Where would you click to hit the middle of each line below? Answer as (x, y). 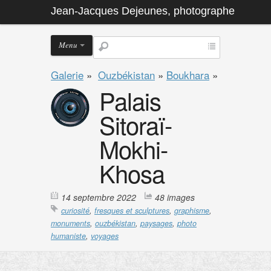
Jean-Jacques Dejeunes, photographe (143, 11)
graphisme (192, 211)
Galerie (67, 75)
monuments (70, 223)
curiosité (75, 211)
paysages (156, 223)
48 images (175, 197)
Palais (130, 100)
